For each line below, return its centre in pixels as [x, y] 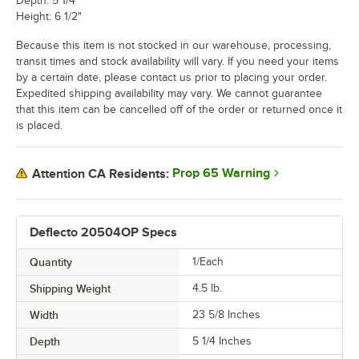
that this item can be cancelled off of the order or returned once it [179, 110]
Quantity [51, 262]
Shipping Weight [70, 289]
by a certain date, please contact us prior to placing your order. [171, 78]
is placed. [39, 126]
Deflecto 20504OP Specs [103, 233]
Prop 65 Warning [221, 173]
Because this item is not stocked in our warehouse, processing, [173, 46]
